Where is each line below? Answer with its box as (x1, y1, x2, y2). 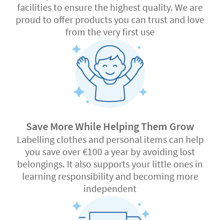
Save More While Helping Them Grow (26, 119, 194, 134)
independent (83, 182, 137, 195)
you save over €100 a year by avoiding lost (25, 145, 195, 158)
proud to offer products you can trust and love (16, 13, 204, 26)
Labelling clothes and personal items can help (16, 133, 204, 146)
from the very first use (65, 25, 155, 38)
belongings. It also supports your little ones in (17, 158, 203, 170)
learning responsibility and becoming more (22, 170, 198, 183)
